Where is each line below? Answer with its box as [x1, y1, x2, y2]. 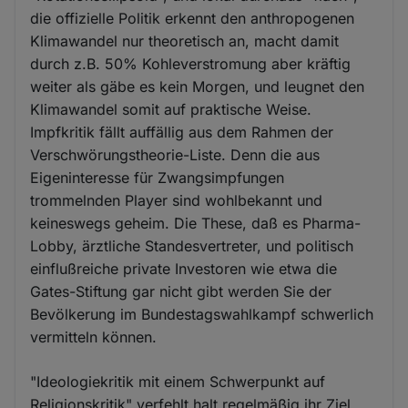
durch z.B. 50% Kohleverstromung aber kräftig [30, 55, 352, 74]
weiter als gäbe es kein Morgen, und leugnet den [30, 77, 365, 97]
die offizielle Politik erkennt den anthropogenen [30, 9, 355, 28]
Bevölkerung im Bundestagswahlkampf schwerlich [30, 305, 374, 324]
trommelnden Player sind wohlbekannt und [30, 191, 323, 210]
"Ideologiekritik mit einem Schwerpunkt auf [30, 372, 326, 392]
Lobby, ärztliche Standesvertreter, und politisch [30, 237, 354, 256]
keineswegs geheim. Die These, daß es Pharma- [30, 214, 362, 233]
